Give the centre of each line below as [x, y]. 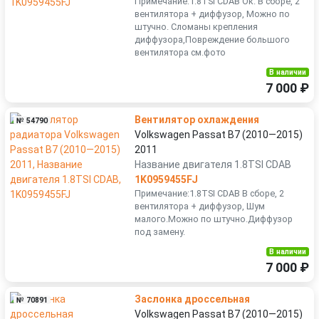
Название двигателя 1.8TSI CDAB [213, 164]
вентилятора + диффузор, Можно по [212, 14]
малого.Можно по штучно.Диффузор [214, 219]
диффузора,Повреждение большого [212, 40]
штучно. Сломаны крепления [196, 27]
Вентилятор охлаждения [197, 120]
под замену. [160, 232]
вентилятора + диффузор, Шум [200, 206]
